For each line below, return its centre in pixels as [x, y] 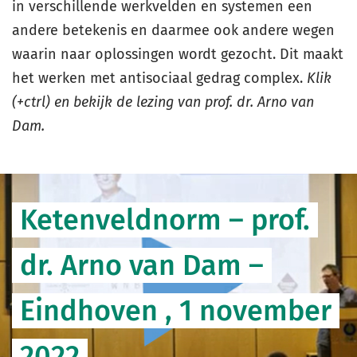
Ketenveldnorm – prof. [165, 220]
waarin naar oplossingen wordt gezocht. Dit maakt [178, 54]
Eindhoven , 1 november [176, 311]
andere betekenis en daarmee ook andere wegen [173, 30]
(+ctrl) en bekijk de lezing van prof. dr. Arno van [163, 102]
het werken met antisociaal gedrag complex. [159, 78]
